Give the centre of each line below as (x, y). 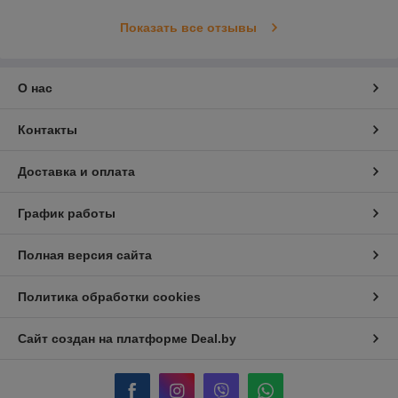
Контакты (48, 130)
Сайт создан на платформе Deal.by (127, 339)
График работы (67, 214)
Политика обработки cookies (109, 297)
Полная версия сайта (85, 255)
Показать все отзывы (188, 28)
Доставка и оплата (76, 172)
